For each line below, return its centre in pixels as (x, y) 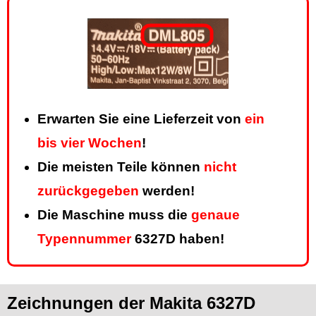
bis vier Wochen (90, 143)
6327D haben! (178, 239)
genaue (215, 215)
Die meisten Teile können (121, 167)
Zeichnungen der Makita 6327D (131, 303)
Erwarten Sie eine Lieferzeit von (141, 119)
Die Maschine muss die (114, 215)
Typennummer (84, 239)
